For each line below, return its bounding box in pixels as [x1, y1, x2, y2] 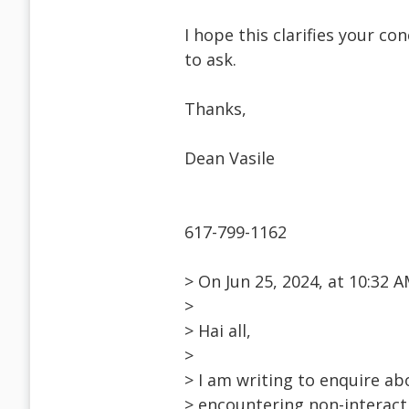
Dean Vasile [184, 147, 275, 170]
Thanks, [184, 98, 246, 121]
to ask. [184, 48, 236, 71]
